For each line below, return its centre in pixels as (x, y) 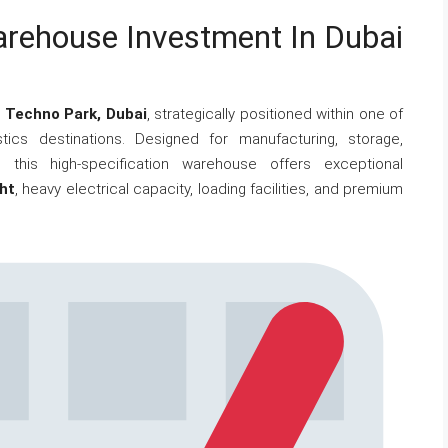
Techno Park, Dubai (76, 114)
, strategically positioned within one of (275, 114)
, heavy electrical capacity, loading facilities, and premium (208, 189)
